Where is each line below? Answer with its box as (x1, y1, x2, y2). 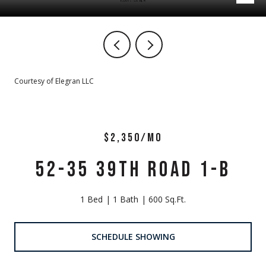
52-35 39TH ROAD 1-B (35, 157, 231, 183)
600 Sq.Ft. (148, 194, 186, 205)
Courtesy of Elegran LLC (14, 76, 94, 86)
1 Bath (113, 194, 138, 205)
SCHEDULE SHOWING (91, 230, 175, 242)
